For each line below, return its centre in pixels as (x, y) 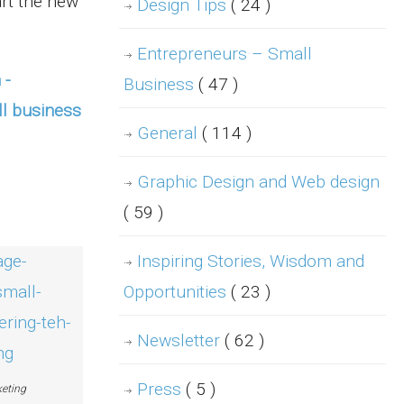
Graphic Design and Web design (258, 182)
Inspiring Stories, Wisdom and (251, 262)
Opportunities (177, 292)
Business (161, 85)
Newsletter (181, 341)
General (170, 133)
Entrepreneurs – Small (225, 54)
